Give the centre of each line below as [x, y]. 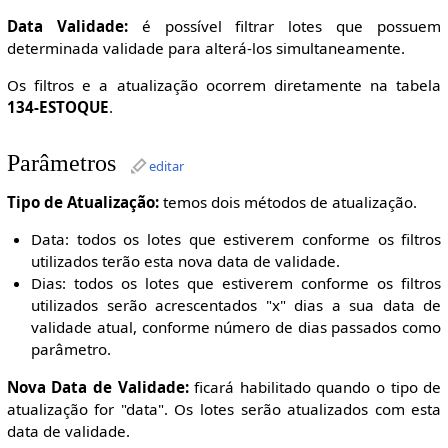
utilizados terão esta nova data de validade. [186, 261]
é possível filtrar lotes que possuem [284, 26]
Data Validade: [67, 26]
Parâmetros [61, 162]
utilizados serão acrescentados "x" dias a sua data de [236, 305]
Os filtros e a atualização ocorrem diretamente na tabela [224, 85]
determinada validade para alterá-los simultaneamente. [205, 48]
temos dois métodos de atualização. [287, 202]
